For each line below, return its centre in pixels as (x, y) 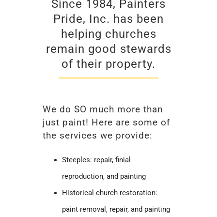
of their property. (108, 63)
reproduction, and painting (104, 176)
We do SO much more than (103, 109)
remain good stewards (108, 48)
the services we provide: (98, 136)
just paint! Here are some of (107, 123)
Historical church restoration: (110, 193)
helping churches (108, 33)
